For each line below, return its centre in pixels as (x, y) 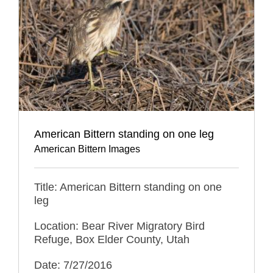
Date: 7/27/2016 (73, 265)
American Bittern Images (87, 149)
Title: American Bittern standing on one (128, 187)
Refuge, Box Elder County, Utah (112, 239)
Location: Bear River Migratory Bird (119, 226)
